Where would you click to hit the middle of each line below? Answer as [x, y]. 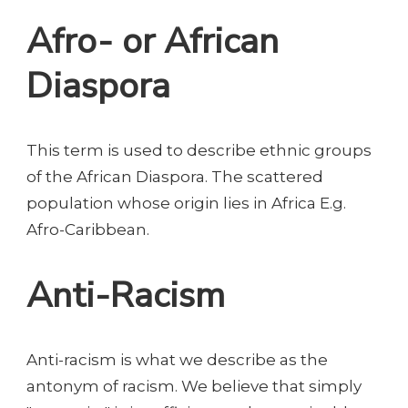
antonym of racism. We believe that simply [194, 387]
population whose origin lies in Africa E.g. [186, 204]
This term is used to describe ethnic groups [199, 151]
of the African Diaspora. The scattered [175, 177]
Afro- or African [153, 42]
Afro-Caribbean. [88, 230]
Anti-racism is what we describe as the [177, 360]
